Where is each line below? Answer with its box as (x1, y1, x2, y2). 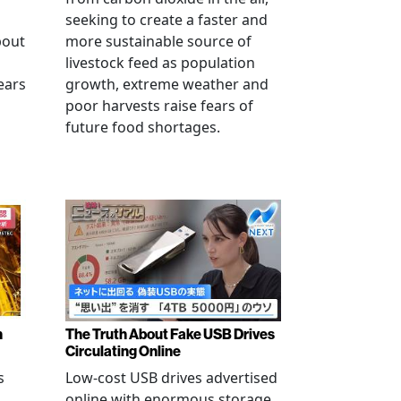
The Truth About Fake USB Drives (65, 324, 275, 343)
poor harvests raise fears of (65, 96, 253, 115)
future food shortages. (65, 117, 220, 137)
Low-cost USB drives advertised (65, 367, 277, 388)
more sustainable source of (65, 31, 252, 51)
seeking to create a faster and (65, 10, 268, 30)
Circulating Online (65, 341, 181, 360)
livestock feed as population (65, 53, 255, 73)
